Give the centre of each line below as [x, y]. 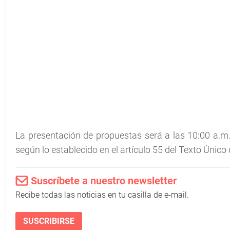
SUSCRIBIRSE [49, 221]
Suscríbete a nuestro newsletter [104, 181]
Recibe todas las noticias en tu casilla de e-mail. [102, 195]
